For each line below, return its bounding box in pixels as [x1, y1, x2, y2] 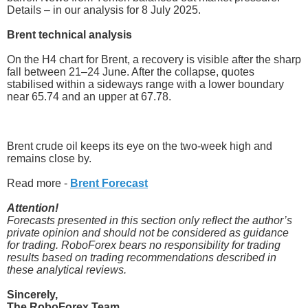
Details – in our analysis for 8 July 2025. [7, 3, 201, 16]
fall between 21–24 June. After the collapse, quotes [7, 65, 254, 78]
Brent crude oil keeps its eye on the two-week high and [7, 140, 272, 152]
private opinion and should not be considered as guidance [7, 226, 289, 239]
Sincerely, [7, 288, 58, 300]
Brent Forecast [70, 177, 148, 189]
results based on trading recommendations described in [7, 251, 276, 263]
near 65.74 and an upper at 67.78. [7, 90, 171, 102]
